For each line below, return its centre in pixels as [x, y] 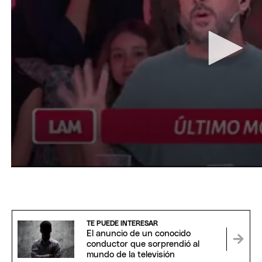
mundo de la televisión [130, 254]
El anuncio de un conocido [138, 233]
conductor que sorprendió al [143, 244]
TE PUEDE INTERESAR [122, 223]
